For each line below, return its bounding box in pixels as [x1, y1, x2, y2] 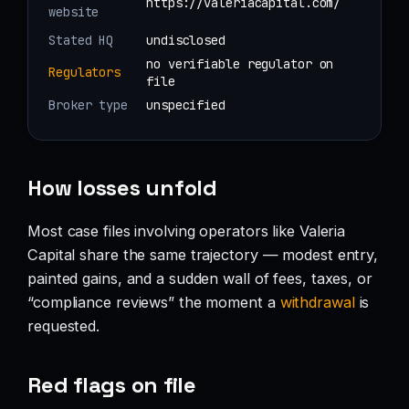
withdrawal [279, 293, 355, 311]
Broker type [48, 96, 128, 113]
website [48, 3, 100, 20]
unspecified [146, 96, 225, 113]
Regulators [48, 63, 121, 80]
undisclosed [146, 31, 225, 48]
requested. [27, 317, 100, 335]
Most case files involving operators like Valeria [27, 222, 346, 240]
